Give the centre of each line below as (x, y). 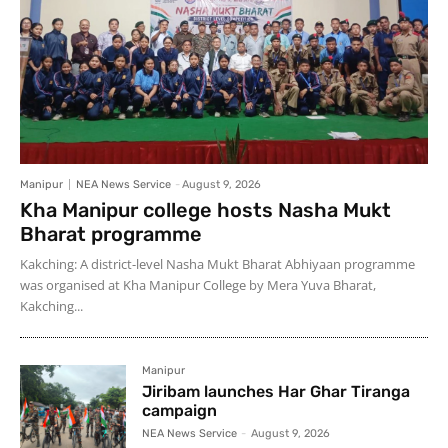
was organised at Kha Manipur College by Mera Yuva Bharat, (198, 285)
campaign (180, 411)
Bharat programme (111, 234)
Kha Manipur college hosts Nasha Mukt (205, 210)
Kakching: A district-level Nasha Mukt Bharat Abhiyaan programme (217, 264)
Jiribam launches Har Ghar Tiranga (276, 392)
